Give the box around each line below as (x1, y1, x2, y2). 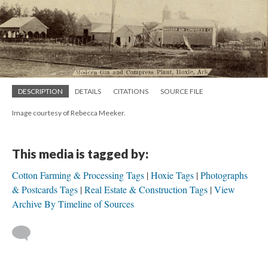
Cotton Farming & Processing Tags (12, 168, 144, 181)
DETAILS (75, 86, 101, 96)
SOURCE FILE (160, 86, 203, 96)
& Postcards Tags (12, 182, 78, 196)
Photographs (200, 168, 248, 181)
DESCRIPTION (18, 86, 63, 96)
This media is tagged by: (12, 145, 148, 161)
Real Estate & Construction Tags (84, 182, 208, 196)
